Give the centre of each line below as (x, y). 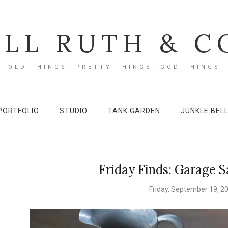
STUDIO (74, 111)
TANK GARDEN (134, 111)
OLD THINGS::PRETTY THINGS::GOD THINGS (114, 67)
